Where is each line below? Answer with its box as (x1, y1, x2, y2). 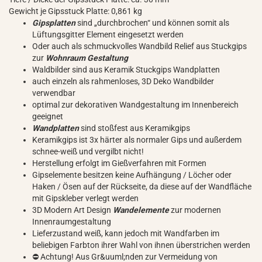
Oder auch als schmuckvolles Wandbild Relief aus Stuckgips (32, 42, 247, 51)
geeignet (32, 112, 63, 121)
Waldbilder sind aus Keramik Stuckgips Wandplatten (32, 65, 220, 74)
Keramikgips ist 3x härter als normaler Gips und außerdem (32, 135, 242, 144)
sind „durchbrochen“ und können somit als (77, 18, 229, 27)
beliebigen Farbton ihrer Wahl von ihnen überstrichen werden (32, 240, 250, 250)
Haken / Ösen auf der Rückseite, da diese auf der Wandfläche (32, 182, 251, 191)
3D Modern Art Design (32, 205, 113, 215)
